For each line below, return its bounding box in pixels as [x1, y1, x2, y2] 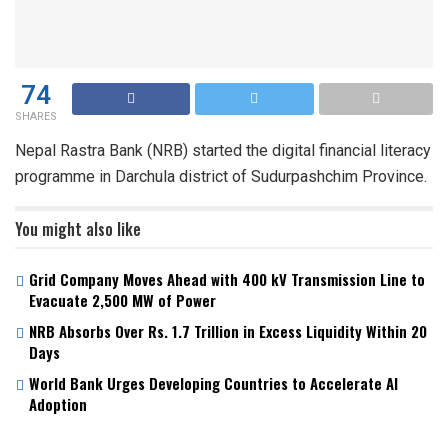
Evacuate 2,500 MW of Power [29, 288, 216, 311]
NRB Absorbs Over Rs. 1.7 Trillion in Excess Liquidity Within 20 [29, 319, 427, 342]
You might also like [15, 216, 141, 241]
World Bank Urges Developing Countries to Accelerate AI [29, 371, 398, 394]
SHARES [15, 107, 57, 125]
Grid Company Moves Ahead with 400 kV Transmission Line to [29, 267, 425, 290]
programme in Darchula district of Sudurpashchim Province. [15, 166, 427, 186]
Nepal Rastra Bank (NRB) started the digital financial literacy [15, 140, 431, 160]
